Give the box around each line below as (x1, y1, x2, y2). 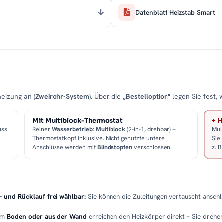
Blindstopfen (97, 143, 133, 152)
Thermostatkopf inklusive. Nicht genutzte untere (32, 134, 165, 143)
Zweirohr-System (35, 92, 89, 101)
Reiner (32, 125, 52, 134)
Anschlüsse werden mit (32, 143, 98, 152)
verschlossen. (132, 143, 172, 152)
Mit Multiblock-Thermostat (32, 116, 123, 125)
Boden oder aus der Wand (7, 212, 87, 221)
